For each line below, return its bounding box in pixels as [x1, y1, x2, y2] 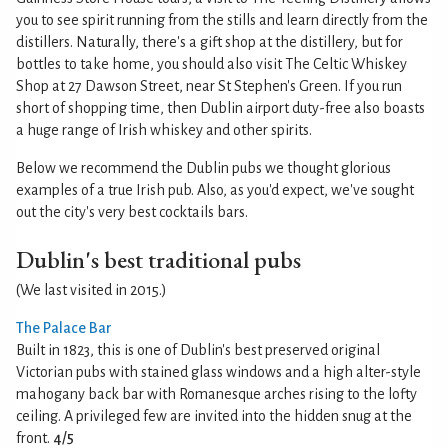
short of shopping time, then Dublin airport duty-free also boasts [16, 100, 425, 116]
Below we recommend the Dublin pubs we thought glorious [16, 160, 391, 176]
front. [16, 430, 53, 446]
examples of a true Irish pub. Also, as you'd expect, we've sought [16, 182, 414, 198]
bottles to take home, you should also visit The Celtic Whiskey [16, 56, 407, 72]
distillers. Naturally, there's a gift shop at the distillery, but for [16, 34, 403, 50]
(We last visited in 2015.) [16, 282, 167, 298]
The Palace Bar [16, 320, 112, 336]
